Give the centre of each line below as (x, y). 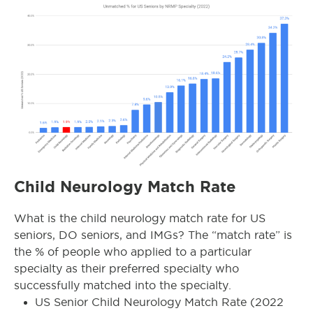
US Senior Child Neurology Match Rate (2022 (159, 302)
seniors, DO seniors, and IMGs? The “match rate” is (153, 235)
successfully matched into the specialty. (123, 285)
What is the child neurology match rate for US (140, 218)
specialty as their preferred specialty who (126, 268)
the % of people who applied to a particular (133, 252)
